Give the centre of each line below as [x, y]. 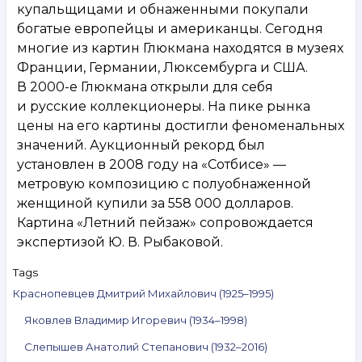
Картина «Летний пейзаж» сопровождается [165, 222]
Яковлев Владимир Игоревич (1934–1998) [136, 320]
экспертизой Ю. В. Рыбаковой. [120, 242]
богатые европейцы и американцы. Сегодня [170, 28]
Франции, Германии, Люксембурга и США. [162, 67]
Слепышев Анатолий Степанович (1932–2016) [146, 346]
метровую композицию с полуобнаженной [164, 183]
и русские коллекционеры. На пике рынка [164, 106]
